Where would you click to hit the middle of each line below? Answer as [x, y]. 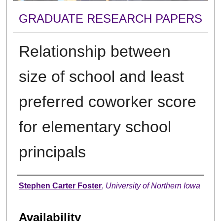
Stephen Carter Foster [60, 185]
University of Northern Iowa [153, 185]
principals [52, 152]
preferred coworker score [107, 101]
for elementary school [95, 127]
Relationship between [94, 51]
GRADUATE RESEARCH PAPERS [110, 19]
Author [34, 184]
